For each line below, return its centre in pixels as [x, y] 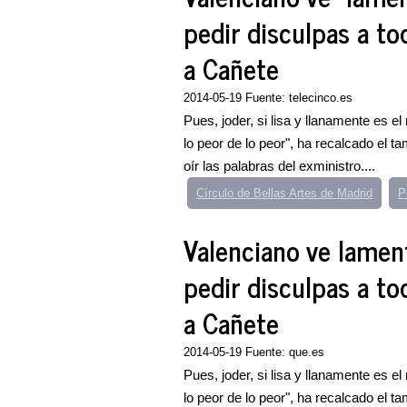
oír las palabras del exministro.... [279, 166]
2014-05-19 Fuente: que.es [254, 352]
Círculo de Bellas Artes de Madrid [284, 193]
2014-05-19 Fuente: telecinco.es [268, 98]
